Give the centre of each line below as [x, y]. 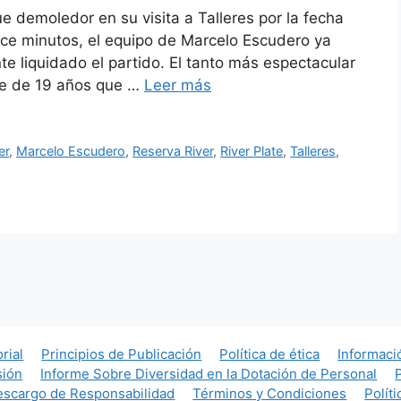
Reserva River [173, 151]
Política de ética [270, 354]
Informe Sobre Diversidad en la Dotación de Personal [209, 374]
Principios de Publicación [122, 354]
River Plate [252, 151]
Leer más [178, 85]
